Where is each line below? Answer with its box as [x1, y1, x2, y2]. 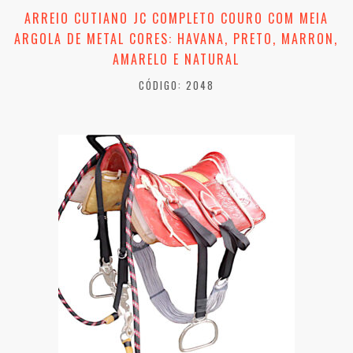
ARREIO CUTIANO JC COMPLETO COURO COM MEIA [24, 9, 329, 28]
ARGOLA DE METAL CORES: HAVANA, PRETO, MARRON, [14, 29, 338, 49]
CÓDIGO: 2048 [138, 77, 214, 94]
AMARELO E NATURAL [113, 50, 240, 69]
